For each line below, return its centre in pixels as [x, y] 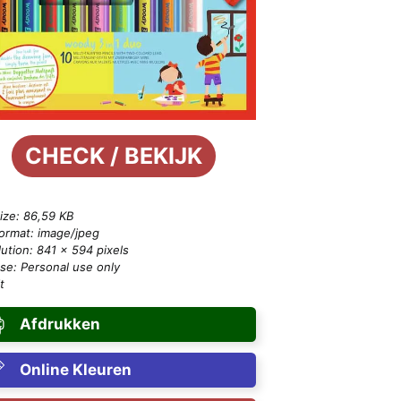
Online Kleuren [75, 370]
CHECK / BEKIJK [113, 156]
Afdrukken [60, 324]
